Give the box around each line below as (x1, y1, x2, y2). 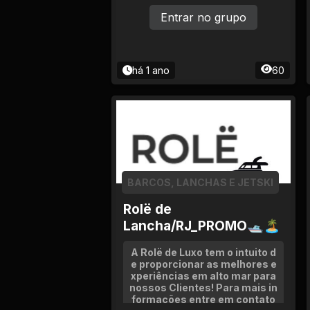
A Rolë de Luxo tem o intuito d (131, 246, 276, 258)
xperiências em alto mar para (131, 270, 276, 282)
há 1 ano (132, 64, 170, 76)
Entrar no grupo (161, 10, 246, 24)
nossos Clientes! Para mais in (129, 282, 277, 293)
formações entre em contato (131, 293, 275, 305)
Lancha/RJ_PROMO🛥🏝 (123, 217, 280, 234)
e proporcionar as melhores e (130, 258, 277, 270)
